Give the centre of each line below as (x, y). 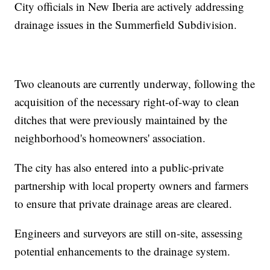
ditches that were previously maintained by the (121, 119)
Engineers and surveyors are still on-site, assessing (129, 233)
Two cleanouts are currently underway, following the (135, 83)
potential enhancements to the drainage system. (123, 251)
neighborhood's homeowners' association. (110, 137)
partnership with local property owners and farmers (132, 185)
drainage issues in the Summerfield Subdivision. (126, 24)
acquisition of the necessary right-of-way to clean (127, 101)
